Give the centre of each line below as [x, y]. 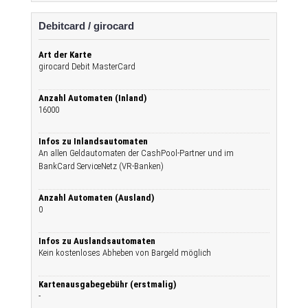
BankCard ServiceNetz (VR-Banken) [101, 166]
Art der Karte [65, 55]
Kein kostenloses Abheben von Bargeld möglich [125, 253]
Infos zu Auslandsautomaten [97, 241]
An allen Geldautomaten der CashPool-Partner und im [136, 153]
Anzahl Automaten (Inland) [93, 98]
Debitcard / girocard [86, 26]
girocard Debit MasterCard [87, 66]
